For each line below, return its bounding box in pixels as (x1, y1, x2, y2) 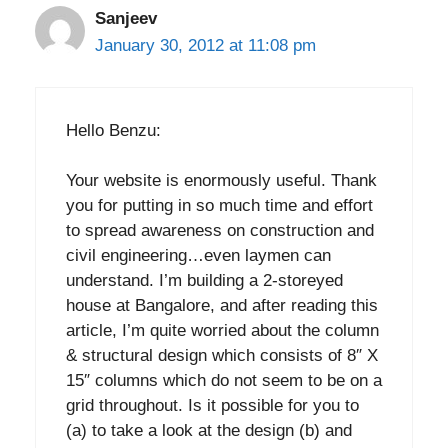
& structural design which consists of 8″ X (66, 346, 378, 366)
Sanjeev (95, 9, 157, 29)
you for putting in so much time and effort (66, 196, 373, 216)
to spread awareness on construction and (66, 221, 374, 241)
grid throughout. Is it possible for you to (66, 396, 359, 416)
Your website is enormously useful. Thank (66, 171, 377, 191)
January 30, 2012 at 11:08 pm (95, 36, 316, 56)
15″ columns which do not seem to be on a (66, 371, 382, 391)
